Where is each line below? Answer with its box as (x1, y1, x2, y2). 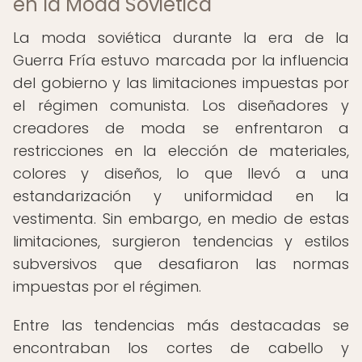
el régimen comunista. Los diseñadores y (13, 95, 349, 116)
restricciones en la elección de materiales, (13, 141, 349, 161)
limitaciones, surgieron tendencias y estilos (13, 231, 349, 251)
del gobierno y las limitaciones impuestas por (13, 73, 349, 93)
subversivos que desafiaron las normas (13, 254, 349, 274)
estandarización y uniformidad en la (13, 186, 349, 206)
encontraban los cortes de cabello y (13, 338, 349, 358)
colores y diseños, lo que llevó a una (13, 163, 349, 183)
